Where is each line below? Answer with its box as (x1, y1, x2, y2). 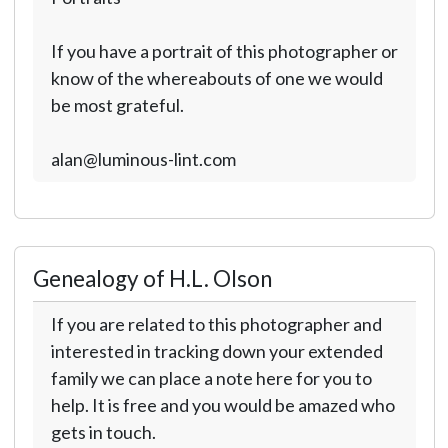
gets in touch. (50, 421, 156, 443)
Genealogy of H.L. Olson (32, 265, 272, 292)
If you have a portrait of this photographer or (50, 40, 398, 62)
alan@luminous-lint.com (50, 148, 236, 170)
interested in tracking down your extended (50, 340, 383, 362)
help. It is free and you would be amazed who (50, 394, 395, 416)
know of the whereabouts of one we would (50, 67, 383, 89)
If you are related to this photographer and (50, 313, 382, 335)
